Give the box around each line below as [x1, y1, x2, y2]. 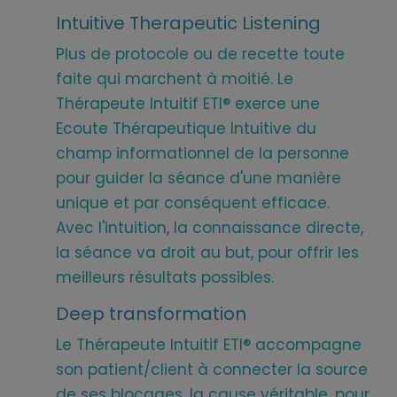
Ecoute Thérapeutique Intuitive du [56, 117, 316, 139]
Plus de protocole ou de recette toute [56, 43, 345, 65]
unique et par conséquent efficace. [56, 191, 330, 214]
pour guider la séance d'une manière [56, 167, 341, 189]
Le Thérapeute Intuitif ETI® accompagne [56, 333, 362, 355]
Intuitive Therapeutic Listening [56, 10, 321, 35]
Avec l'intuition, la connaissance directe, [56, 216, 363, 238]
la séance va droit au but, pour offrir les [56, 241, 359, 263]
